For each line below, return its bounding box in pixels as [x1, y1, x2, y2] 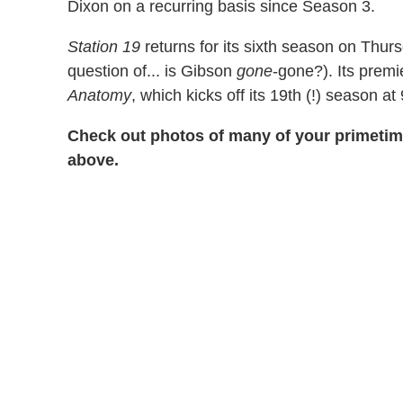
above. [67, 150, 119, 169]
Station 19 [67, 37, 140, 56]
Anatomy [67, 85, 131, 104]
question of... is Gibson [67, 61, 237, 80]
